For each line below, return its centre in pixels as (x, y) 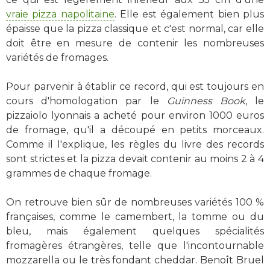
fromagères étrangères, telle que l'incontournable (135, 246)
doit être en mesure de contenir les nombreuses (135, 43)
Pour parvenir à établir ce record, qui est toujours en (135, 86)
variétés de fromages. (57, 58)
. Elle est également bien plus (189, 14)
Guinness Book (206, 101)
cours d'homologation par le (86, 101)
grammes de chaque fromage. (79, 173)
